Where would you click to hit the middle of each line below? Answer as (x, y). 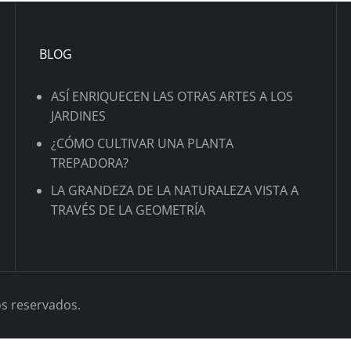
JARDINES (78, 116)
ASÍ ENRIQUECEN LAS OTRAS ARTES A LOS (172, 96)
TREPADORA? (90, 163)
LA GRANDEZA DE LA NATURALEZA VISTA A (175, 190)
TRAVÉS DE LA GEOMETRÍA (128, 210)
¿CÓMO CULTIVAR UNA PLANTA (142, 143)
